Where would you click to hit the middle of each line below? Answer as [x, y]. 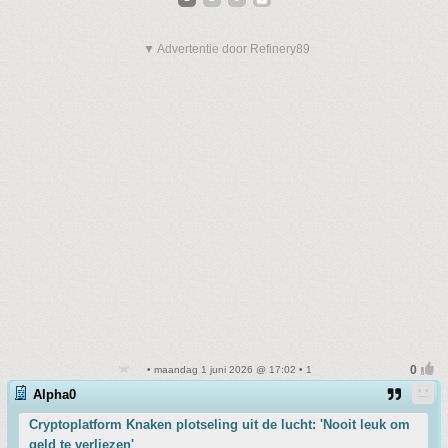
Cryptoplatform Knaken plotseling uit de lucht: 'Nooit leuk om [219, 424]
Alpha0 [54, 394]
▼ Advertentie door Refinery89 [226, 49]
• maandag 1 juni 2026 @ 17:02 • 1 [228, 369]
